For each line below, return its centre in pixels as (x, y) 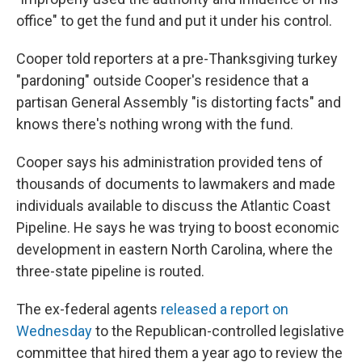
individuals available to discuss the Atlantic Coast (173, 206)
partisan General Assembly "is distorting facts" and (179, 103)
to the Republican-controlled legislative (218, 331)
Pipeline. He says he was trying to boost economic (178, 228)
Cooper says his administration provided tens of (170, 162)
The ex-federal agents (88, 309)
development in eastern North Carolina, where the (175, 250)
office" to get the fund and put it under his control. (174, 21)
